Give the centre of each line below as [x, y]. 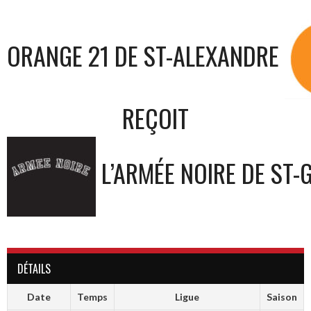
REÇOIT [155, 118]
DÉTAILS [34, 269]
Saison [282, 297]
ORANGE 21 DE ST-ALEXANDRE [143, 56]
